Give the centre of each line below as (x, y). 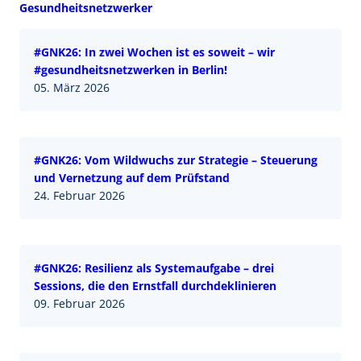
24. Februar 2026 (79, 195)
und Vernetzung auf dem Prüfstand (132, 177)
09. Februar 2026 (79, 303)
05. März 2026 (72, 87)
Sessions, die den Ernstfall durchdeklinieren (157, 285)
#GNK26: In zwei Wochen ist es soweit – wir (154, 52)
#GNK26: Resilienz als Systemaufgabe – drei (154, 268)
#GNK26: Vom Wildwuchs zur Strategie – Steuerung (176, 160)
